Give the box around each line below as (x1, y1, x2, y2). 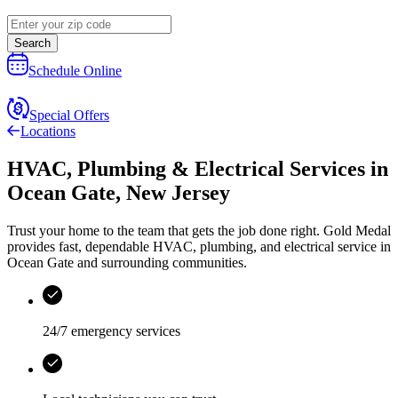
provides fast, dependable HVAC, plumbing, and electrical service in (7, 239, 391, 255)
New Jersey (126, 181, 230, 205)
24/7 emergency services (43, 323, 180, 339)
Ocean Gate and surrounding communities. (7, 255, 247, 271)
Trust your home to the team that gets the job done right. (7, 223, 323, 239)
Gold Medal (323, 223, 391, 239)
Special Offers (29, 107, 109, 123)
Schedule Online (28, 63, 122, 79)
